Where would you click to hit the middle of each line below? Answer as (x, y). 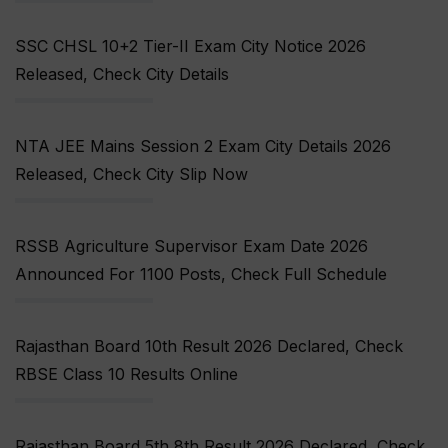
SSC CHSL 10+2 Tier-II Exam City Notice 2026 (190, 46)
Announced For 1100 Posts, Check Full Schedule (201, 274)
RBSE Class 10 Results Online (126, 374)
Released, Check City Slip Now (131, 174)
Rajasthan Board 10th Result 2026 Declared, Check (209, 346)
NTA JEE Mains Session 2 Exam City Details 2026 (203, 146)
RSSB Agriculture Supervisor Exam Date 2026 (191, 246)
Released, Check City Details (122, 74)
